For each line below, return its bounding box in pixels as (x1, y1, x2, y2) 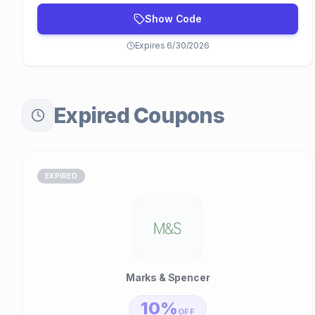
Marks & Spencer (125, 271, 210, 283)
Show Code (145, 13, 202, 25)
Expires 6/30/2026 (134, 40, 210, 51)
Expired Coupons (53, 103, 224, 128)
